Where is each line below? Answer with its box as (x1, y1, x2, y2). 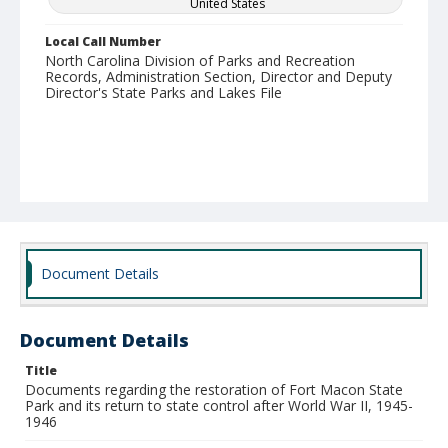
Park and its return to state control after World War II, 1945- (25, 396, 413, 415)
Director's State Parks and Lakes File (45, 83, 282, 102)
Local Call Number (45, 33, 161, 50)
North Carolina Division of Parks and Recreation (45, 51, 355, 70)
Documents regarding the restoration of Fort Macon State (25, 380, 403, 399)
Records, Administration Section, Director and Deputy (45, 67, 392, 86)
